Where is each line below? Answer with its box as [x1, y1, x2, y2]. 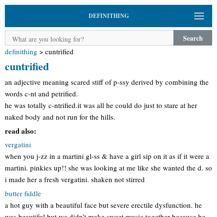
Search [183, 32, 203, 43]
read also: [5, 125, 36, 136]
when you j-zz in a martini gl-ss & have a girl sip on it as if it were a [5, 151, 209, 161]
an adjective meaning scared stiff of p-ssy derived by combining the [5, 77, 209, 87]
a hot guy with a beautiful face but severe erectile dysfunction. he [5, 200, 202, 210]
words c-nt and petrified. [5, 89, 78, 98]
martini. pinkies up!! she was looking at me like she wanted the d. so [5, 163, 212, 172]
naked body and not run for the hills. [5, 112, 115, 122]
